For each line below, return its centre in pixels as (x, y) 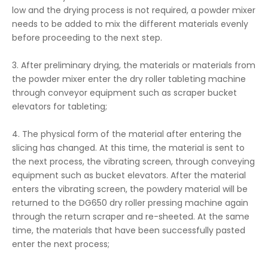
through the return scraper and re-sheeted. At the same (131, 217)
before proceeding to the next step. (87, 38)
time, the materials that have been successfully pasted (129, 230)
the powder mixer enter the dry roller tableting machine (129, 79)
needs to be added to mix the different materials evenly (130, 24)
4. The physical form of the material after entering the (127, 134)
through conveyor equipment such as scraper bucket (124, 93)
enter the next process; (61, 244)
